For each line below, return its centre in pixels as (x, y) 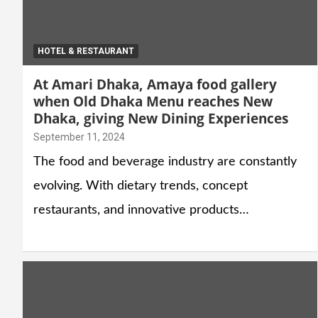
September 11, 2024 (79, 137)
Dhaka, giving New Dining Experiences (161, 118)
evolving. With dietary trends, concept (141, 186)
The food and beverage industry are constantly (165, 161)
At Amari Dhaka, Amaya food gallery (155, 84)
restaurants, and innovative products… (141, 210)
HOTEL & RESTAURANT (86, 51)
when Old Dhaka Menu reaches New (153, 101)
